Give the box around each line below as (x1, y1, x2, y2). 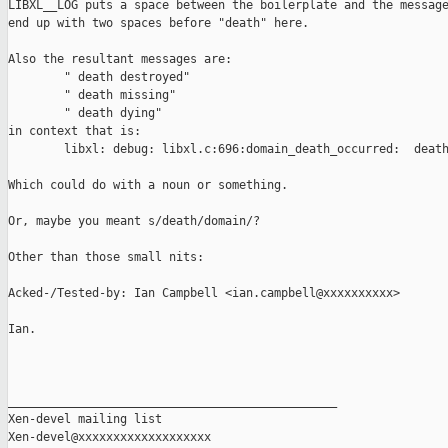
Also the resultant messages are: (8, 52, 232, 67)
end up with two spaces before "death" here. (8, 16, 309, 31)
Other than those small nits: (8, 250, 204, 265)
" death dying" (8, 106, 162, 121)
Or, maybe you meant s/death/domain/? (8, 214, 260, 229)
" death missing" (8, 88, 176, 103)
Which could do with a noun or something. (8, 178, 295, 193)
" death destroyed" (8, 70, 190, 85)
